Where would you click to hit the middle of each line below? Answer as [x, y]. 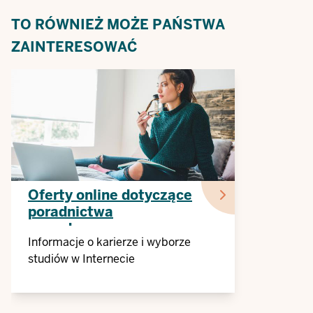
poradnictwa [71, 212]
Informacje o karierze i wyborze [109, 242]
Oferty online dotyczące [110, 195]
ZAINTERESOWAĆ [74, 47]
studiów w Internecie [81, 259]
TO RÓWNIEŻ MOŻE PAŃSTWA [118, 24]
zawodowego [72, 228]
